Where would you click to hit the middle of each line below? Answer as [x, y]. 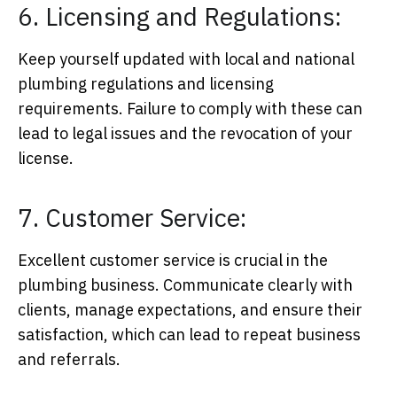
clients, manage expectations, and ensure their [190, 310]
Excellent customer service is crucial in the [173, 261]
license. [46, 159]
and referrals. [69, 360]
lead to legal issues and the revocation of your [185, 134]
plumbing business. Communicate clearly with [185, 285]
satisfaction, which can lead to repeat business [189, 335]
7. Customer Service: [132, 218]
